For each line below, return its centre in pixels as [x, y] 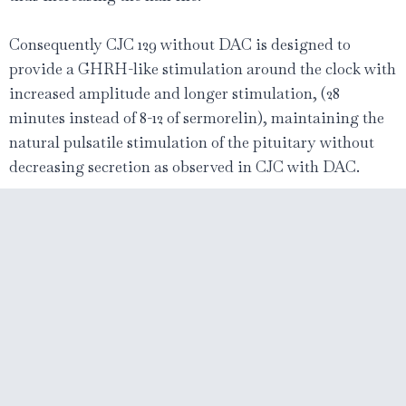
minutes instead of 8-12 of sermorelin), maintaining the [197, 118]
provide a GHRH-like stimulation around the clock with [203, 69]
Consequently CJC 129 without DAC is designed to [180, 45]
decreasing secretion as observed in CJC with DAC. [184, 167]
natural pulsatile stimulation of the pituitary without [192, 143]
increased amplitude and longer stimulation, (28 [174, 94]
